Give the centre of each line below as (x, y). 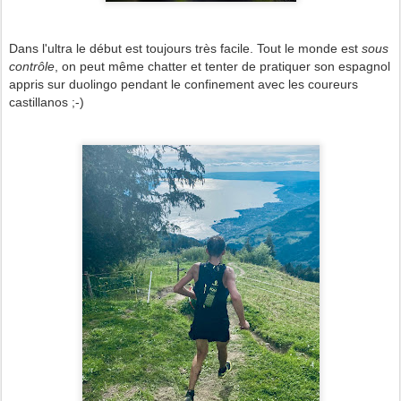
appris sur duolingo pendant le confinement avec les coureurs (183, 84)
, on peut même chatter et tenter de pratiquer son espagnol (222, 66)
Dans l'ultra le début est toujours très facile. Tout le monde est (185, 48)
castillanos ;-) (47, 102)
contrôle (32, 66)
